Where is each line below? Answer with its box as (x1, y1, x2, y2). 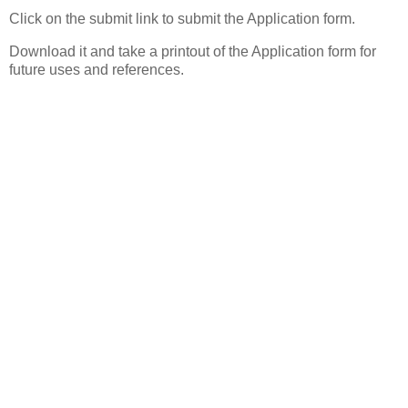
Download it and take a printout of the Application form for (9, 44, 376, 60)
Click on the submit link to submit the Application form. (9, 11, 355, 27)
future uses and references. (9, 62, 184, 78)
